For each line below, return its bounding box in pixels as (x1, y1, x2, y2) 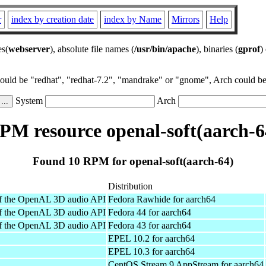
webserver (8, 44, 50, 54)
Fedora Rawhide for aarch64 (108, 194, 216, 204)
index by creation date (11, 14, 94, 24)
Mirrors (172, 14, 199, 24)
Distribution (108, 180, 153, 191)
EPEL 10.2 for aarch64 (108, 233, 195, 243)
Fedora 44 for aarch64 (108, 207, 191, 217)
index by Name (104, 14, 161, 24)
